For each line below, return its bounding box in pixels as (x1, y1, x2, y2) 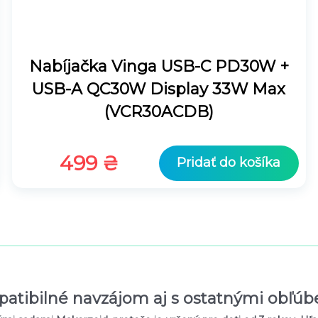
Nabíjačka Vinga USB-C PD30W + (28, 57, 289, 77)
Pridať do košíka (177, 155, 281, 171)
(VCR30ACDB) (104, 102, 214, 122)
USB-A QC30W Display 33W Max (32, 79, 286, 99)
